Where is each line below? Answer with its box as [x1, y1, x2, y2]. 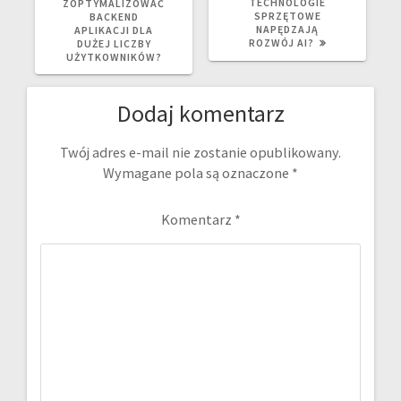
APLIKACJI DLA [74, 22, 153, 37]
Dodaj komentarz [116, 98, 285, 128]
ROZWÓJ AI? [248, 35, 314, 49]
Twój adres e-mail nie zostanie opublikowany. [60, 142, 341, 161]
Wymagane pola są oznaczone [103, 163, 292, 182]
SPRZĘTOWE [253, 8, 321, 22]
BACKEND [89, 9, 139, 23]
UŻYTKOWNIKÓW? [65, 49, 162, 64]
